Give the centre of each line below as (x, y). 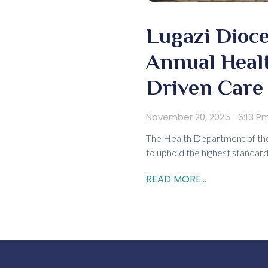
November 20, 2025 (189, 117)
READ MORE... (176, 179)
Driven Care (205, 88)
